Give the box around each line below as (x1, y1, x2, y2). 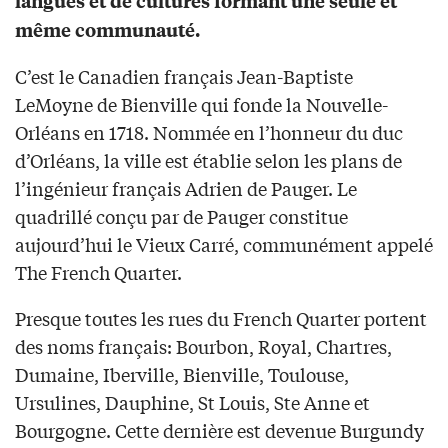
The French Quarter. (15, 259, 182, 286)
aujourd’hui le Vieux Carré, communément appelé (15, 231, 433, 258)
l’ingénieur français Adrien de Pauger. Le (15, 175, 357, 202)
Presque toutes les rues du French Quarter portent (15, 305, 427, 332)
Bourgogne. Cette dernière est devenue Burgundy (15, 417, 424, 444)
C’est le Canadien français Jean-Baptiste (15, 63, 353, 90)
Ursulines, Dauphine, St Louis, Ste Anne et (15, 389, 370, 416)
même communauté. (15, 17, 200, 43)
